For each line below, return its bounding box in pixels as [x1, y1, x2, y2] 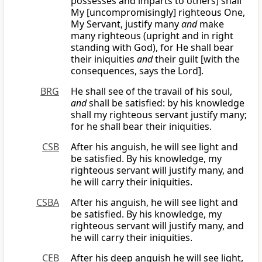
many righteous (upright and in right [71, 29, 233, 43]
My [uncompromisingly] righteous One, [71, 6, 245, 19]
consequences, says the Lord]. [71, 64, 204, 78]
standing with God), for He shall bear [71, 41, 234, 54]
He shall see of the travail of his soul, [71, 85, 232, 98]
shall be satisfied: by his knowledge [87, 96, 244, 110]
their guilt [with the [153, 53, 240, 66]
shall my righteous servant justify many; [71, 108, 247, 122]
